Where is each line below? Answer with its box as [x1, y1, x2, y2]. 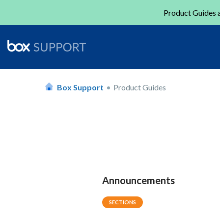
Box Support [57, 82, 104, 92]
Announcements [102, 174, 175, 186]
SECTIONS [109, 199, 136, 205]
